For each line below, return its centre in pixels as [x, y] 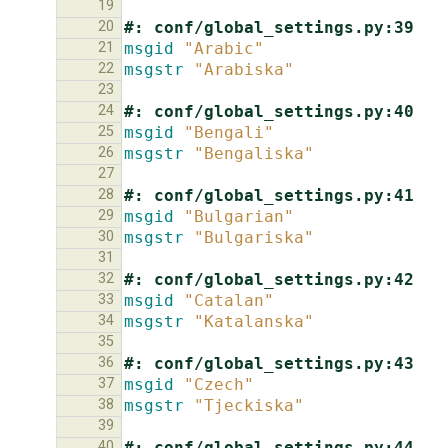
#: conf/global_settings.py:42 [269, 279]
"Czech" [219, 384]
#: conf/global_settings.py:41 [269, 195]
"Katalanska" [254, 321]
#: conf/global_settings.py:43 [269, 363]
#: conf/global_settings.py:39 [269, 27]
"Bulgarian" [239, 216]
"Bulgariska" [254, 237]
